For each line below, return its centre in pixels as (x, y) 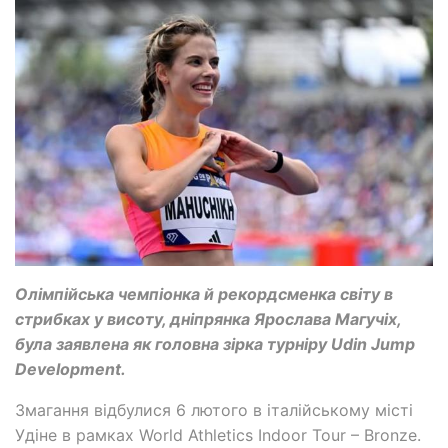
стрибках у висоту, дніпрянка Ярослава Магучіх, (208, 319)
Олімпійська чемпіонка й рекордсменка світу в (204, 294)
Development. (70, 369)
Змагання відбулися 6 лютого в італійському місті (214, 410)
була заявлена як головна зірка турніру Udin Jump (215, 344)
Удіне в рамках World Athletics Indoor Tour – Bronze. (218, 435)
